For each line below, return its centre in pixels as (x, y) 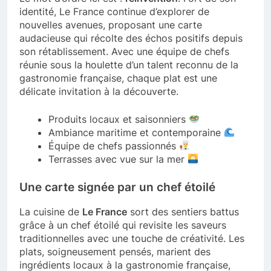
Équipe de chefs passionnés (114, 145)
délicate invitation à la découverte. (99, 91)
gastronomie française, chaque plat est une (118, 78)
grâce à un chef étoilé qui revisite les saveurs (123, 225)
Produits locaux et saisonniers (119, 119)
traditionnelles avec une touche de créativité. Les (132, 239)
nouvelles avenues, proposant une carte (111, 24)
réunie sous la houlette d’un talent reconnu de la (129, 64)
